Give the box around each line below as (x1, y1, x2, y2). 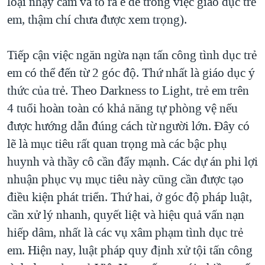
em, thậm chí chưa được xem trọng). (7, 11, 187, 28)
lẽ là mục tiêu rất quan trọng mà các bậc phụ (7, 135, 227, 152)
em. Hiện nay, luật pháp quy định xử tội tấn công (7, 241, 253, 258)
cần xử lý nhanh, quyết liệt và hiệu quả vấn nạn (7, 206, 244, 223)
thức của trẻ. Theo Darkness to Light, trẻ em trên (7, 82, 249, 99)
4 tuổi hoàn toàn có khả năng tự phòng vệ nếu (7, 99, 238, 117)
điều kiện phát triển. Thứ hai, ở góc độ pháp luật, (7, 188, 252, 205)
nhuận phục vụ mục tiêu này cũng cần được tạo (7, 170, 244, 188)
